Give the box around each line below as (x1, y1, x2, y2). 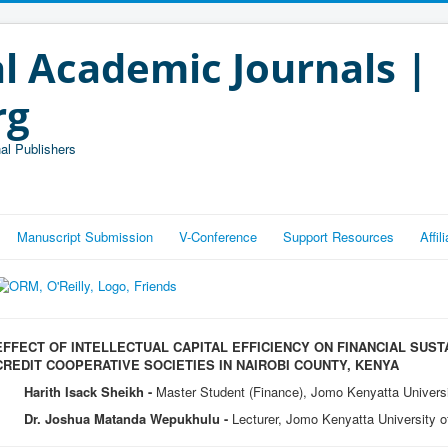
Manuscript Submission (17, 227, 153, 246)
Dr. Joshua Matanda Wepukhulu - (24, 409, 228, 428)
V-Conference (179, 227, 257, 246)
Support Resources (283, 227, 394, 246)
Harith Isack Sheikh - (24, 382, 152, 401)
